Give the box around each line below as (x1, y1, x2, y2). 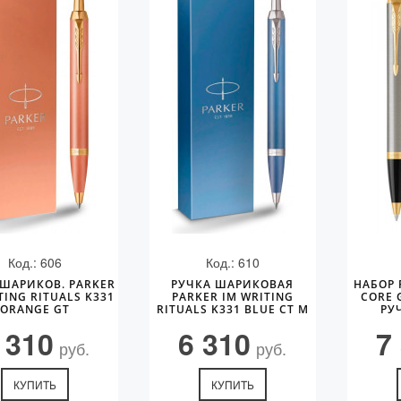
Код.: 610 (205, 253, 260, 271)
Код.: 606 (8, 253, 63, 271)
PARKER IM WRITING (171, 289, 294, 304)
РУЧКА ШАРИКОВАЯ (171, 277, 294, 292)
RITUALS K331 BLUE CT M (156, 302, 309, 317)
